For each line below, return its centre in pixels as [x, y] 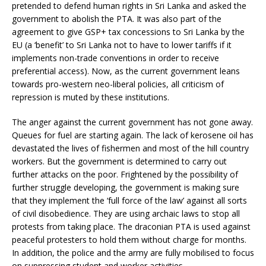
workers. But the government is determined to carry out [119, 161]
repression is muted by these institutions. [91, 97]
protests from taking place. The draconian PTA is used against [131, 226]
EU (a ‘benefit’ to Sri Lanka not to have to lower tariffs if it [122, 45]
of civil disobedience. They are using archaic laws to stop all [126, 213]
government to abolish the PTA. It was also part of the [117, 18]
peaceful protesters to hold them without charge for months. [129, 239]
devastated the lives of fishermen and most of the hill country [130, 148]
